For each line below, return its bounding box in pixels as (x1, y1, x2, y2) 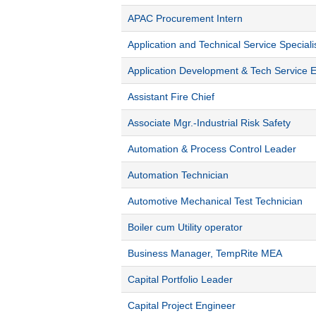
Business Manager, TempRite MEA (128, 247, 282, 259)
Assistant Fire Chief (128, 90, 214, 102)
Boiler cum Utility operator (128, 221, 243, 233)
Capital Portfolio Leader (128, 273, 233, 285)
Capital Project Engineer (128, 299, 236, 311)
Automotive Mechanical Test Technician (128, 195, 303, 207)
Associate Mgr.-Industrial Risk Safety (128, 116, 291, 128)
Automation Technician (128, 169, 229, 181)
